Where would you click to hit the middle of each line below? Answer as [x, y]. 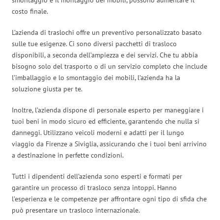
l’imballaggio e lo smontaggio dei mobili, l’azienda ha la [96, 77]
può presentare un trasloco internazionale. [76, 210]
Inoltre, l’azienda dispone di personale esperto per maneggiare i [108, 110]
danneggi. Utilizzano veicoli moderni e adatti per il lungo [98, 132]
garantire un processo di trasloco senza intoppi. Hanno [94, 187]
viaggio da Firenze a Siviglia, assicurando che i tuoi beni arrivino [109, 144]
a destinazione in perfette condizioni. [68, 155]
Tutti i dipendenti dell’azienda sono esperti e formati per [97, 176]
